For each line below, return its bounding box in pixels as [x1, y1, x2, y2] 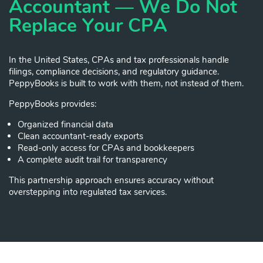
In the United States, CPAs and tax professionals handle [9, 53, 229, 66]
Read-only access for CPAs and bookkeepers [18, 141, 194, 154]
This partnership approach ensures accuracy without [9, 174, 214, 186]
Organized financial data [18, 118, 113, 130]
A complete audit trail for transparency [18, 153, 167, 166]
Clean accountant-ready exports [18, 130, 143, 142]
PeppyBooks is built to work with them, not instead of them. [9, 77, 244, 89]
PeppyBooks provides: [9, 97, 96, 110]
